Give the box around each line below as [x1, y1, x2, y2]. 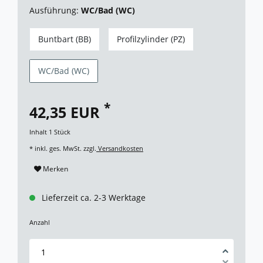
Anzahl [29, 217, 50, 227]
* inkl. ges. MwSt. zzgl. [29, 144, 96, 153]
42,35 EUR [29, 102, 104, 123]
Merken [43, 163, 68, 174]
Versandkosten [96, 144, 143, 153]
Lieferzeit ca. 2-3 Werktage [41, 192, 146, 204]
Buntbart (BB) [38, 33, 91, 45]
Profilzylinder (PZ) [117, 33, 185, 45]
